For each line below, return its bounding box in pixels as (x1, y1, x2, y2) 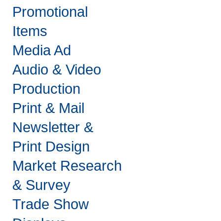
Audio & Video (12, 62, 101, 77)
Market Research (12, 158, 122, 174)
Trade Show (12, 196, 89, 212)
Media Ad (12, 42, 71, 58)
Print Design (12, 139, 90, 154)
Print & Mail (12, 100, 84, 116)
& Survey (12, 177, 71, 193)
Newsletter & (12, 119, 93, 135)
